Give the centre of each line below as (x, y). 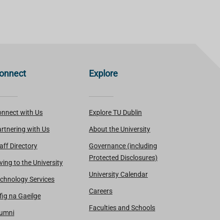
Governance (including (123, 146)
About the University (120, 129)
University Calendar (118, 174)
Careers (101, 191)
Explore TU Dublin (115, 112)
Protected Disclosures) (123, 157)
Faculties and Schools (122, 207)
